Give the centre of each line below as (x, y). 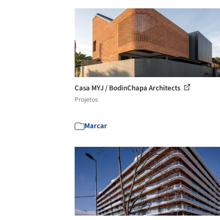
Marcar (96, 126)
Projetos (86, 99)
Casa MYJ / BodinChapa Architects (128, 88)
